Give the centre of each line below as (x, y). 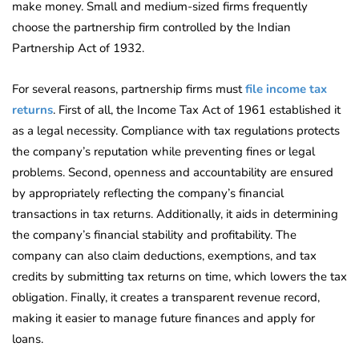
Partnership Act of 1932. (78, 48)
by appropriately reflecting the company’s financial (148, 194)
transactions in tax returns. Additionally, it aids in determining (175, 214)
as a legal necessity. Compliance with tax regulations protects (176, 131)
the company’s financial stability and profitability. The (154, 235)
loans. (28, 339)
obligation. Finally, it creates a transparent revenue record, (166, 298)
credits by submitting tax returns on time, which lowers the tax (179, 277)
